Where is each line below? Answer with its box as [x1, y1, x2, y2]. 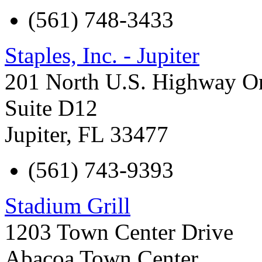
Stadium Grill [5, 192, 130, 218]
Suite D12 [5, 95, 98, 120]
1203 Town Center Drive [5, 219, 233, 244]
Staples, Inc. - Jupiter [5, 42, 199, 68]
